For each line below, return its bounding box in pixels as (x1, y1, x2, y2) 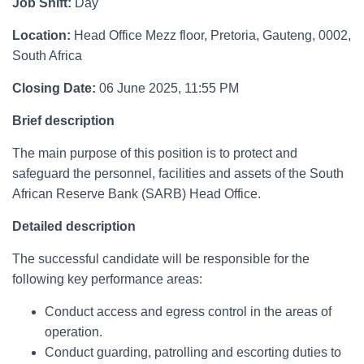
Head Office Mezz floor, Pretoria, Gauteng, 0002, (74, 28, 351, 43)
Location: (12, 28, 74, 43)
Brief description (12, 114, 115, 128)
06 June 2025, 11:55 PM (96, 81, 239, 96)
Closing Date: (12, 81, 96, 96)
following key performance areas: (12, 272, 202, 287)
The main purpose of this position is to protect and (12, 146, 297, 161)
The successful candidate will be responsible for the (12, 252, 310, 266)
